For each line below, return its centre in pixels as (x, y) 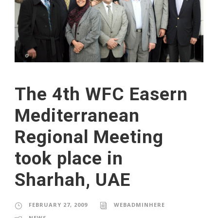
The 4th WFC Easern (101, 94)
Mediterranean (77, 116)
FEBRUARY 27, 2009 (58, 205)
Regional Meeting (89, 137)
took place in (69, 159)
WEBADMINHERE (139, 205)
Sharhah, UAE (73, 180)
